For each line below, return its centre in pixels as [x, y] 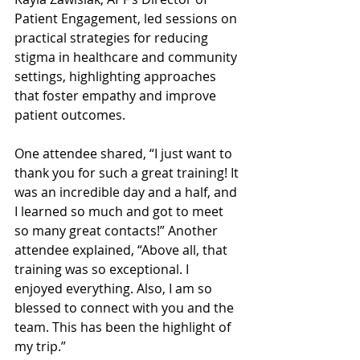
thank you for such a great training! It [128, 173]
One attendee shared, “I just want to [125, 153]
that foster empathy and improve [117, 96]
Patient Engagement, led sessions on [127, 18]
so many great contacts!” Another [118, 231]
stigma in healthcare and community [127, 57]
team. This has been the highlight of [124, 327]
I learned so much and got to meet [121, 211]
